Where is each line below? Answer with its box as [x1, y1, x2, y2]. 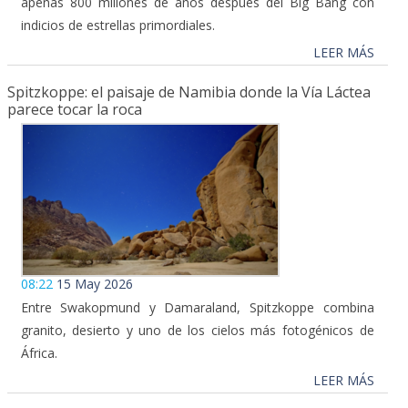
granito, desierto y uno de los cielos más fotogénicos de [20, 321, 374, 340]
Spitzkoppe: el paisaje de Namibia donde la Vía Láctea [6, 82, 371, 103]
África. [20, 344, 57, 362]
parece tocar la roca [6, 99, 142, 120]
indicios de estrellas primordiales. [20, 16, 215, 35]
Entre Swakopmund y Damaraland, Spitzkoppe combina [20, 299, 374, 317]
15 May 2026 [56, 275, 133, 293]
